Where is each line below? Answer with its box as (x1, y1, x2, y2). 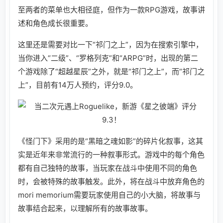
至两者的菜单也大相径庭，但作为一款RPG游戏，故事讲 (18, 4, 205, 14)
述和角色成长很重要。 (18, 18, 93, 28)
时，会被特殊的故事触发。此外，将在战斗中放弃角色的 (18, 176, 205, 186)
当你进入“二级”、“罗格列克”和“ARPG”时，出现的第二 (18, 53, 198, 63)
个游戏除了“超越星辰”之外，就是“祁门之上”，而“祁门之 (18, 66, 205, 76)
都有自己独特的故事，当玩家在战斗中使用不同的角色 (18, 163, 197, 173)
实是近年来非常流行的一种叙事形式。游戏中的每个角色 (18, 149, 205, 159)
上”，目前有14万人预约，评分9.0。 (18, 80, 137, 90)
